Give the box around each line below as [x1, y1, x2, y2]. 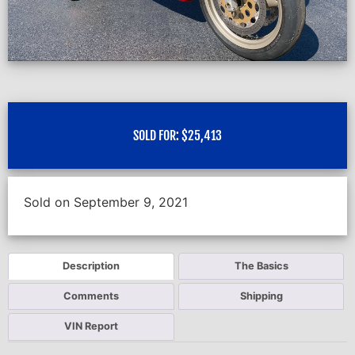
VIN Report [63, 320, 118, 333]
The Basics [234, 259, 288, 272]
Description [62, 259, 120, 272]
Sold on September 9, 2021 [24, 193, 188, 210]
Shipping [239, 290, 283, 303]
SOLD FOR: [133, 127, 181, 143]
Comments [63, 290, 119, 303]
